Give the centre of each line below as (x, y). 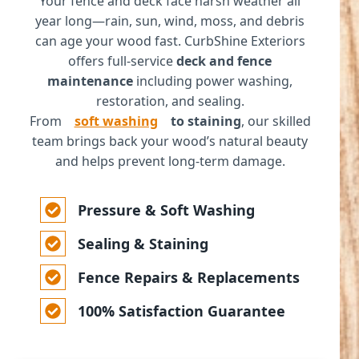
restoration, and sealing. (170, 101)
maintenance (90, 81)
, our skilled (276, 121)
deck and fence (224, 61)
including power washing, (213, 81)
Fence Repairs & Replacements (189, 278)
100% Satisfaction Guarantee (182, 311)
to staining (204, 121)
